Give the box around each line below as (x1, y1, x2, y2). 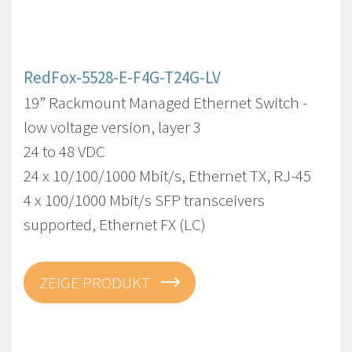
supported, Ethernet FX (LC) (24, 214, 206, 235)
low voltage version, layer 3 (24, 116, 201, 137)
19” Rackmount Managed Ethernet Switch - (24, 92, 307, 113)
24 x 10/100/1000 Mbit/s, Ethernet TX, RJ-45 (24, 165, 311, 186)
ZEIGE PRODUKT (39, 272, 153, 293)
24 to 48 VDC (24, 141, 105, 162)
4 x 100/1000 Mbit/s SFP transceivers (24, 189, 265, 211)
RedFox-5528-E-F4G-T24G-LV (24, 67, 221, 88)
